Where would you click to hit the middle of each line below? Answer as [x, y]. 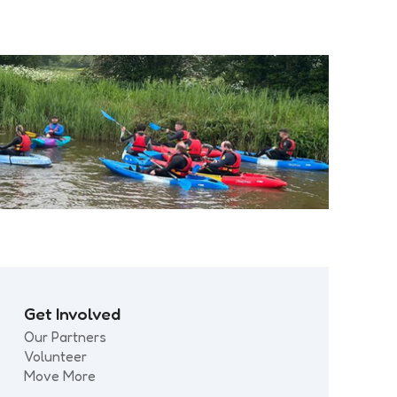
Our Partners [66, 336]
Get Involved [73, 313]
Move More [60, 375]
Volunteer [56, 356]
